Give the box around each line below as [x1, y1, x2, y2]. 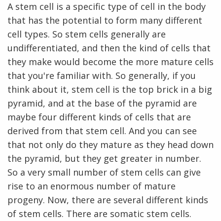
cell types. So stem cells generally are [7, 28, 166, 40]
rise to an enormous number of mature [7, 180, 176, 192]
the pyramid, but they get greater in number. [7, 152, 201, 164]
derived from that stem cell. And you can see [7, 124, 197, 137]
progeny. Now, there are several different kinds [7, 193, 208, 206]
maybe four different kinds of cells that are [7, 110, 191, 123]
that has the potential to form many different [7, 14, 202, 26]
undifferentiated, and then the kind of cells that [7, 41, 211, 54]
